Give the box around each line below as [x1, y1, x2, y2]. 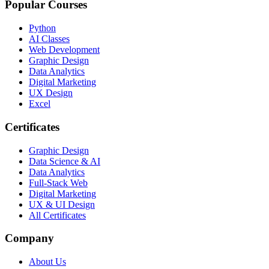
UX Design [29, 88, 73, 98]
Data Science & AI [29, 156, 100, 166]
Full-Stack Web [29, 177, 88, 188]
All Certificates [29, 210, 86, 220]
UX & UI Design [29, 199, 95, 210]
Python [29, 23, 56, 34]
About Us [29, 256, 66, 267]
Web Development [29, 44, 100, 55]
